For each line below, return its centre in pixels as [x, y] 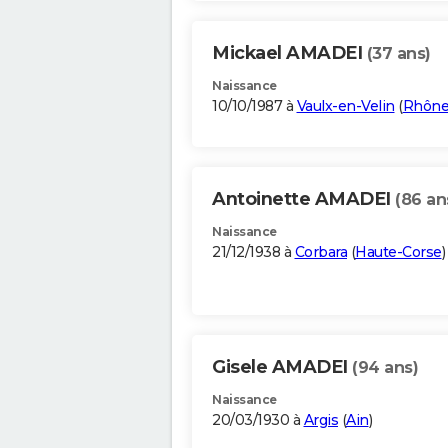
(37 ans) [398, 54]
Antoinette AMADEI [303, 199]
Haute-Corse [398, 252]
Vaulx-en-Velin [345, 106]
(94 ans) [385, 368]
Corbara [320, 252]
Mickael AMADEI [289, 53]
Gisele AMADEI [282, 367]
